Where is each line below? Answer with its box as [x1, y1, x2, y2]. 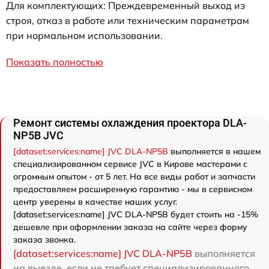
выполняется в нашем [168, 146, 261, 157]
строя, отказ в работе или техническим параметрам [6, 14, 249, 26]
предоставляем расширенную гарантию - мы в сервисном [13, 184, 252, 195]
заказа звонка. [13, 234, 76, 245]
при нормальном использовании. [6, 29, 163, 41]
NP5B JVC [13, 129, 64, 142]
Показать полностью [6, 56, 103, 68]
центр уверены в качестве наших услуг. [13, 196, 177, 207]
